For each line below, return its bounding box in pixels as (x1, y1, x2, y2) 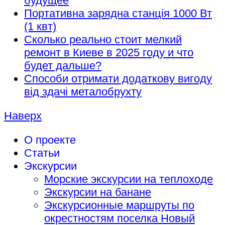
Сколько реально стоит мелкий (24, 33, 182, 46)
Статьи (24, 146, 60, 159)
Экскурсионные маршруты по (44, 198, 194, 211)
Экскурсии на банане (44, 185, 151, 198)
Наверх (4, 109, 42, 122)
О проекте (24, 133, 76, 146)
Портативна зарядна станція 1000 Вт (24, 7, 212, 20)
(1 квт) (24, 20, 56, 33)
